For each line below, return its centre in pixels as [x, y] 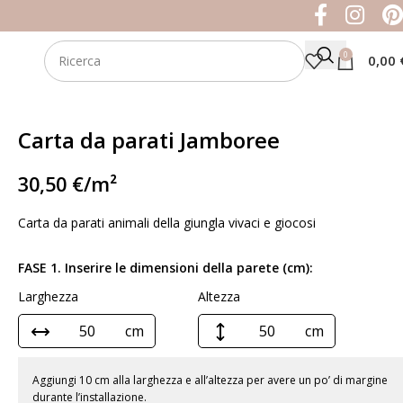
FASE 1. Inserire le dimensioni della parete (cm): [166, 268]
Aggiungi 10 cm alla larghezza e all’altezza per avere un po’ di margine [210, 381]
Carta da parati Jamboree [149, 140]
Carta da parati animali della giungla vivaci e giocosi [167, 223]
